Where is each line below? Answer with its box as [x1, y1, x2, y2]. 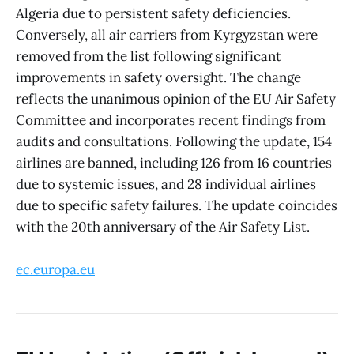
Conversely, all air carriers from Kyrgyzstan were [16, 25, 318, 43]
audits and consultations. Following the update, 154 [16, 132, 332, 150]
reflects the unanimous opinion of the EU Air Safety [16, 89, 336, 107]
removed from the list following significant [16, 47, 281, 65]
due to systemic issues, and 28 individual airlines [16, 175, 316, 193]
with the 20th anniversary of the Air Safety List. [16, 217, 310, 235]
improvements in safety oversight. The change [16, 68, 301, 86]
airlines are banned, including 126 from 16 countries [16, 153, 332, 171]
